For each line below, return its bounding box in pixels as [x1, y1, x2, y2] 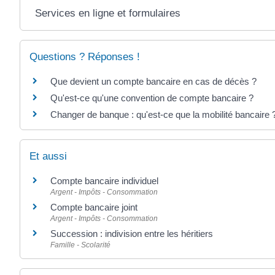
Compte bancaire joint [50, 202, 137, 213]
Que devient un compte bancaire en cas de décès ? [50, 76, 257, 87]
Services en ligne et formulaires [34, 7, 180, 19]
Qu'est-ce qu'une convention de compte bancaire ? [50, 92, 254, 103]
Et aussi [29, 150, 67, 163]
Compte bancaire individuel [50, 176, 158, 187]
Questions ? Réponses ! [29, 50, 140, 63]
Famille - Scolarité [50, 241, 110, 250]
